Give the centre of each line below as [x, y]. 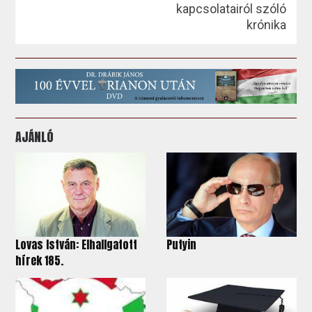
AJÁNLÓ [35, 136]
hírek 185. [40, 261]
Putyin [181, 245]
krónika [266, 24]
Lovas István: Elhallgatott [77, 245]
